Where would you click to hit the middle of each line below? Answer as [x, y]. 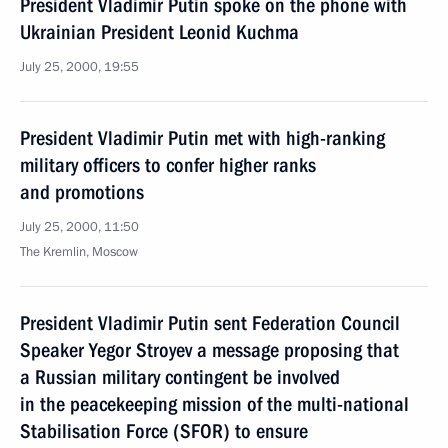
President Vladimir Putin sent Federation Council [210, 323]
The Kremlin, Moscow [79, 252]
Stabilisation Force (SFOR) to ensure [164, 431]
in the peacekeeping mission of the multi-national [214, 404]
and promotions [82, 192]
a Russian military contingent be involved [180, 377]
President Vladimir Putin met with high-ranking [202, 138]
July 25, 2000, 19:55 [79, 67]
